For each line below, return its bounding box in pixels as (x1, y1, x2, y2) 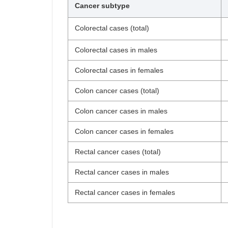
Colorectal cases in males (75, 46, 157, 54)
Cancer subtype (75, 2, 130, 10)
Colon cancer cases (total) (75, 87, 159, 95)
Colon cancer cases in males (75, 107, 167, 115)
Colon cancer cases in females (75, 127, 174, 135)
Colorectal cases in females (75, 66, 163, 74)
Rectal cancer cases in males (75, 168, 169, 176)
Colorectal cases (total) (75, 24, 149, 32)
